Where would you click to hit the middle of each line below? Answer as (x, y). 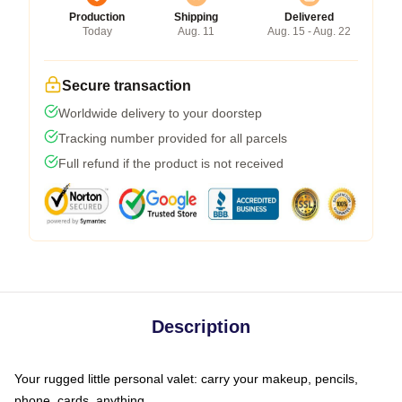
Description (201, 326)
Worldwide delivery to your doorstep (160, 113)
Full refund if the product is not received (171, 163)
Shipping (196, 17)
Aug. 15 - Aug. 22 (309, 31)
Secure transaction (127, 85)
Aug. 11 (196, 31)
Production (97, 17)
